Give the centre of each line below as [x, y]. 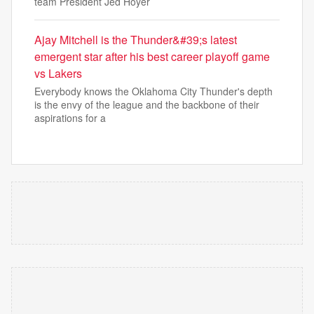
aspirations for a [70, 118]
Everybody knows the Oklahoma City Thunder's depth [153, 91]
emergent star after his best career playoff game [152, 56]
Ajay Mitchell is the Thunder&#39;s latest [136, 40]
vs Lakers [58, 73]
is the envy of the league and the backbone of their [147, 104]
